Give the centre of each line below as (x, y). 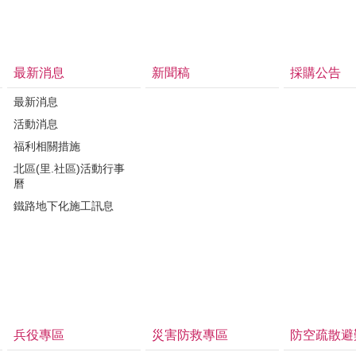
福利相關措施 (47, 146)
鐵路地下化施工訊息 (64, 205)
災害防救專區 (190, 335)
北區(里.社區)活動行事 (69, 168)
